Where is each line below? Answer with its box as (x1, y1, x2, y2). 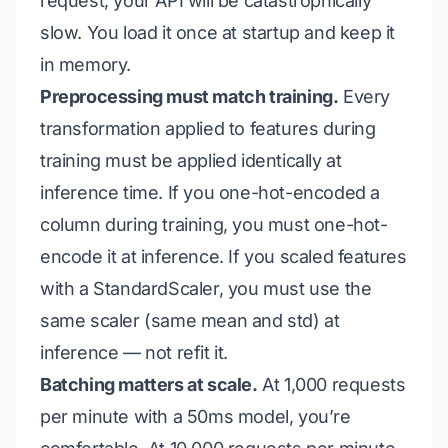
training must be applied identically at (40, 150, 342, 171)
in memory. (40, 54, 131, 75)
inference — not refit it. (40, 342, 229, 363)
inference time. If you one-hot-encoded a (40, 182, 381, 203)
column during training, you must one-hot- (40, 214, 388, 235)
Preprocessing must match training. (40, 86, 339, 107)
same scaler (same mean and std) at (40, 310, 340, 331)
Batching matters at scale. (40, 374, 258, 395)
